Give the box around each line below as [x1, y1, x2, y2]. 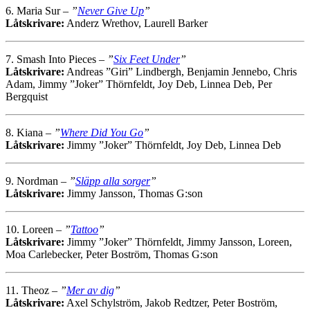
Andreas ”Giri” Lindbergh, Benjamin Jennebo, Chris [64, 66, 297, 78]
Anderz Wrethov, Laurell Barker [64, 17, 208, 30]
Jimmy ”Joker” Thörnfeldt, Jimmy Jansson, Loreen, [64, 236, 292, 248]
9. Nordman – [6, 175, 69, 188]
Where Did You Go [60, 127, 143, 139]
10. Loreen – [6, 224, 64, 236]
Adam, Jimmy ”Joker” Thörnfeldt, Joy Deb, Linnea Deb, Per [6, 78, 272, 91]
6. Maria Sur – [6, 5, 71, 17]
